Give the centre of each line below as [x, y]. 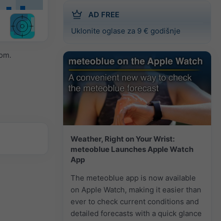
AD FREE [104, 14]
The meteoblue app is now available [133, 178]
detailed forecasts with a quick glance [136, 213]
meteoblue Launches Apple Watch [132, 149]
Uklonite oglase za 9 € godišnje [126, 31]
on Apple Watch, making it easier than [136, 189]
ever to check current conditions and [135, 201]
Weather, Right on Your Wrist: [123, 139]
